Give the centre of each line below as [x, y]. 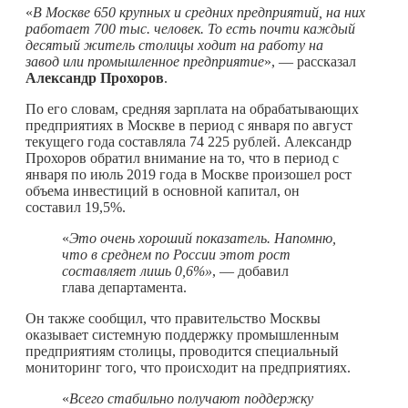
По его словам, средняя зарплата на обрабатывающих [192, 108]
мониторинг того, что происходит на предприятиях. [188, 367]
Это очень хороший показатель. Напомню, [203, 238]
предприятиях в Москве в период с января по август [189, 125]
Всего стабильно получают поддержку [191, 398]
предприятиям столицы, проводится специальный [182, 351]
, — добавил [250, 270]
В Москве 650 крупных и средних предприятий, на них [199, 12]
